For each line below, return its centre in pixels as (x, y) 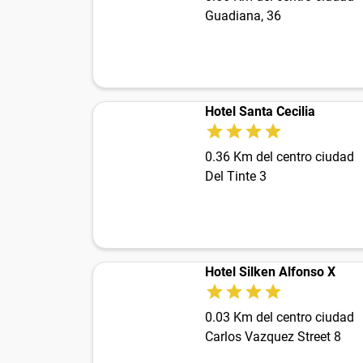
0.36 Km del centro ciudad (280, 156)
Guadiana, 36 (243, 15)
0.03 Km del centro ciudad (280, 317)
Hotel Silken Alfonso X (270, 271)
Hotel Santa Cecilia (260, 111)
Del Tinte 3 (236, 176)
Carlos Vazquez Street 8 (273, 336)
